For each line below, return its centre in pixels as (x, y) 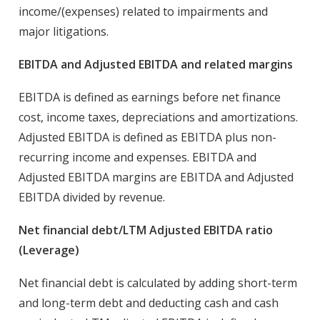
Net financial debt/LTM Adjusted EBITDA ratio (146, 230)
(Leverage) (49, 250)
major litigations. (64, 31)
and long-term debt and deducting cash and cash (149, 303)
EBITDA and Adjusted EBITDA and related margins (156, 64)
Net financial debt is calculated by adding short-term (158, 283)
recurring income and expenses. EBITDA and (137, 157)
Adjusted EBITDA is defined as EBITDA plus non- (147, 137)
